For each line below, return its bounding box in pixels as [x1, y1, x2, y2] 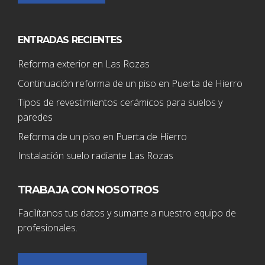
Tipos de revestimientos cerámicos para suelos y [18, 96, 222, 109]
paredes [18, 111, 53, 124]
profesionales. [18, 221, 77, 234]
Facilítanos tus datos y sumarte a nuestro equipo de [18, 206, 236, 219]
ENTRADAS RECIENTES [18, 34, 122, 46]
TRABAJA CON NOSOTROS [18, 183, 159, 196]
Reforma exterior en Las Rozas [18, 57, 150, 71]
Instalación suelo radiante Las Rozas [18, 149, 173, 163]
